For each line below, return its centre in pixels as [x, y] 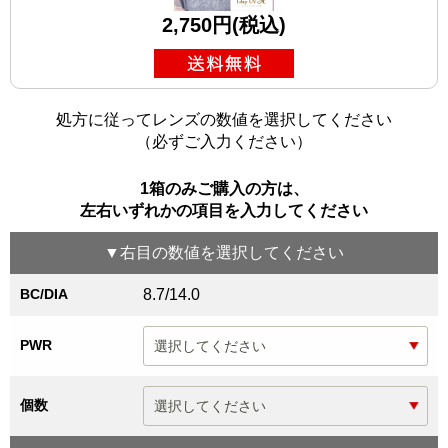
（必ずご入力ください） [224, 142]
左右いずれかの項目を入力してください [224, 211]
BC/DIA [44, 294]
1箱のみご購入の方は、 [224, 189]
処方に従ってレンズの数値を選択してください [224, 120]
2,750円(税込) [224, 25]
